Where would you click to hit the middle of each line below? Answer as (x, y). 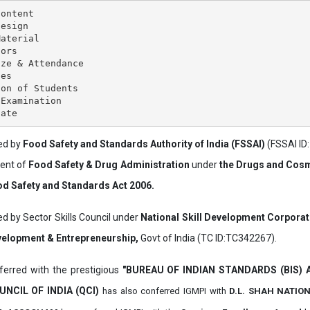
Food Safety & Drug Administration (110, 165)
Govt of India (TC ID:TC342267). (208, 238)
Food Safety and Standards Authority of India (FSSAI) (144, 144)
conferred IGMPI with (185, 291)
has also (120, 291)
